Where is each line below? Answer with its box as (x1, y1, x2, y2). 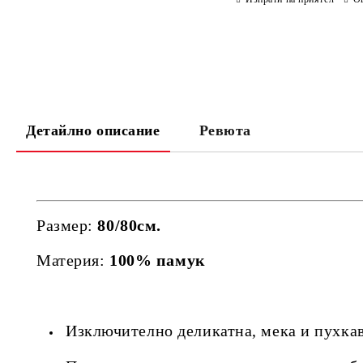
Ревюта (199, 122, 251, 139)
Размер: (36, 216, 98, 234)
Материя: (36, 250, 105, 269)
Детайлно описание (26, 122, 160, 139)
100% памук (105, 250, 206, 269)
